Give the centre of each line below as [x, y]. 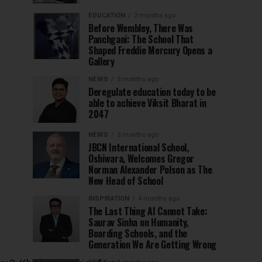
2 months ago [155, 16]
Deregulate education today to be [152, 92]
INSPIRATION [109, 199]
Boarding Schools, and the [138, 234]
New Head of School [126, 181]
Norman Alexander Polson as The [150, 170]
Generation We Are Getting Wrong [153, 245]
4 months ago [159, 199]
